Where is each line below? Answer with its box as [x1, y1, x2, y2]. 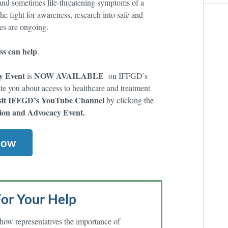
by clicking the [104, 95, 154, 106]
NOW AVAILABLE [32, 70, 106, 82]
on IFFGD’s [106, 70, 148, 81]
